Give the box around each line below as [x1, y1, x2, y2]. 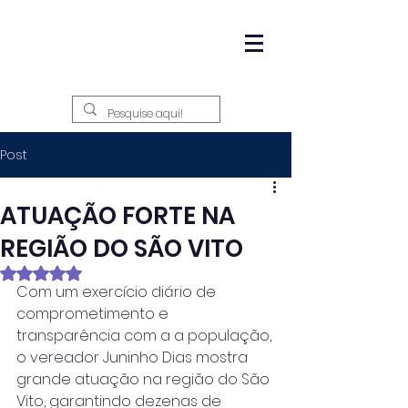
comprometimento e [16, 303, 172, 324]
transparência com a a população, [16, 325, 275, 346]
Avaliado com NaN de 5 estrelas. [40, 262, 252, 280]
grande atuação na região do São [16, 369, 273, 390]
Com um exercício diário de [16, 281, 219, 302]
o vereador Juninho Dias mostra [16, 347, 251, 368]
